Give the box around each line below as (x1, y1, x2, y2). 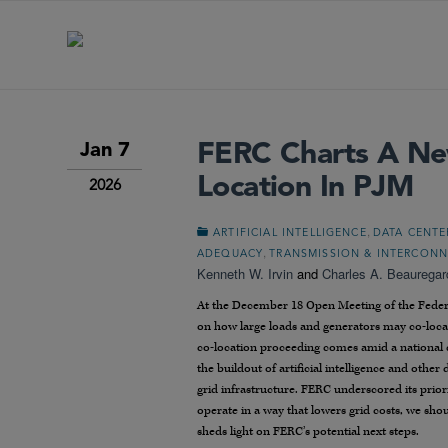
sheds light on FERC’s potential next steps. (197, 424, 419, 440)
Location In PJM (197, 173, 413, 203)
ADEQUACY (197, 249, 264, 260)
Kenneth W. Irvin (197, 264, 293, 283)
